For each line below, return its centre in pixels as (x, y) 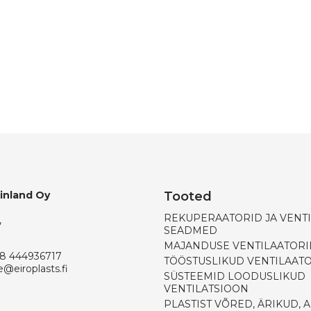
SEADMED (191, 230)
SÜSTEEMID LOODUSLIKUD (235, 276)
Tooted (188, 196)
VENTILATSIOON (206, 289)
